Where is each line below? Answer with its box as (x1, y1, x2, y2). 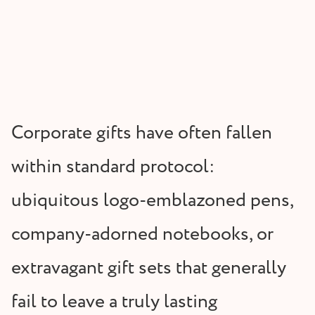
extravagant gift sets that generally (11, 254, 286, 282)
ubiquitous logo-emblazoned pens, (11, 186, 293, 214)
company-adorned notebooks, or (11, 220, 274, 248)
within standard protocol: (11, 153, 215, 181)
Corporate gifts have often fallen (11, 119, 272, 147)
